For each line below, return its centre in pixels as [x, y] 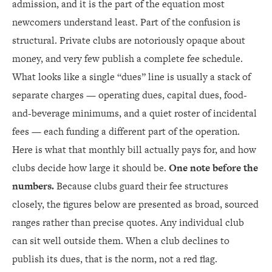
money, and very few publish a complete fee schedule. [127, 58]
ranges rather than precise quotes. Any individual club [128, 222]
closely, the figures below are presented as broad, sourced [135, 204]
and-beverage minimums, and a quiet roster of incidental [134, 113]
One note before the [213, 168]
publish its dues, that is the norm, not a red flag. [115, 259]
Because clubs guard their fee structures [141, 186]
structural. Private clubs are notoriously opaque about [129, 40]
